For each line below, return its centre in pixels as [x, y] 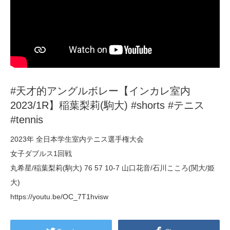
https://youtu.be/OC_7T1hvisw [59, 197]
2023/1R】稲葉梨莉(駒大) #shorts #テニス [107, 106]
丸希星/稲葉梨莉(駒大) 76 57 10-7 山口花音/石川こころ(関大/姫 [112, 168]
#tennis [27, 120]
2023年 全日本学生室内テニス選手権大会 [77, 139]
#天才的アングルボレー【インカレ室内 [100, 91]
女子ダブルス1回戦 [41, 154]
